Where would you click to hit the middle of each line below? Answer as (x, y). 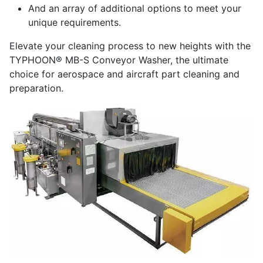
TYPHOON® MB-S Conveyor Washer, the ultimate (119, 60)
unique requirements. (75, 23)
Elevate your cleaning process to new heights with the (130, 46)
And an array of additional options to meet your (135, 9)
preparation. (36, 88)
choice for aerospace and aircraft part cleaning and (124, 74)
